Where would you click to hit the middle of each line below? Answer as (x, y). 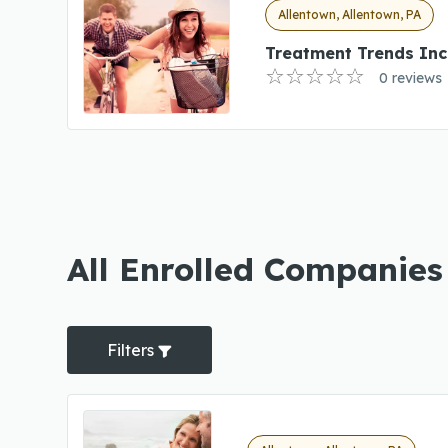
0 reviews (411, 77)
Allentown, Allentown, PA (350, 14)
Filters (132, 350)
